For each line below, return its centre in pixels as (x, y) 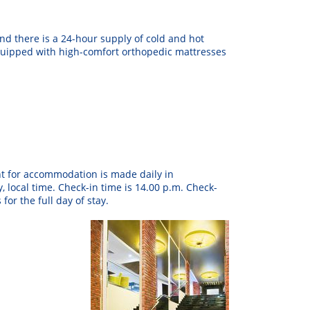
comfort (101, 52)
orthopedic (147, 52)
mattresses (201, 52)
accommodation (61, 174)
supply (116, 39)
